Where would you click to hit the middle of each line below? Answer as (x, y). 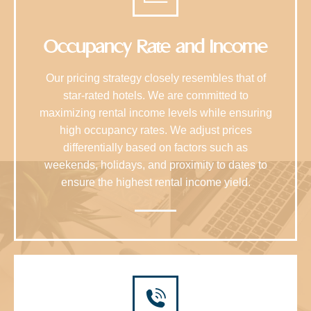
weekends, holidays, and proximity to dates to (155, 165)
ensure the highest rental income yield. (155, 182)
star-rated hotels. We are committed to (155, 95)
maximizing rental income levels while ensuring (155, 112)
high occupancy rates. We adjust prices (155, 130)
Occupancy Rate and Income (155, 46)
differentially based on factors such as (155, 147)
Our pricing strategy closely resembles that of (155, 78)
